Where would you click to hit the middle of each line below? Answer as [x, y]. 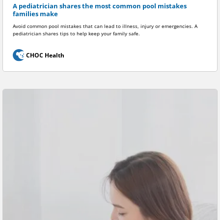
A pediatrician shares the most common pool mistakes [100, 6]
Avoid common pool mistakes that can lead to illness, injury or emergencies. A [105, 27]
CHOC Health [45, 55]
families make [35, 14]
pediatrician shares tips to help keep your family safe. [76, 34]
